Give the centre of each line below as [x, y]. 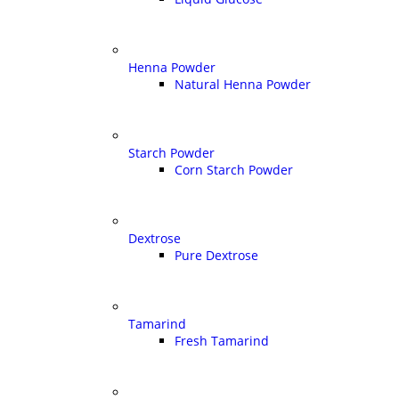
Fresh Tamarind [222, 340]
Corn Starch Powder [234, 169]
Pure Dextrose [216, 255]
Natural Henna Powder [243, 84]
